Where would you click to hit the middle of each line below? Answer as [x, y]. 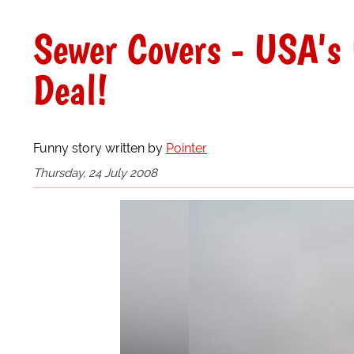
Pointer [186, 148]
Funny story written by [100, 148]
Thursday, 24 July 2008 [95, 173]
